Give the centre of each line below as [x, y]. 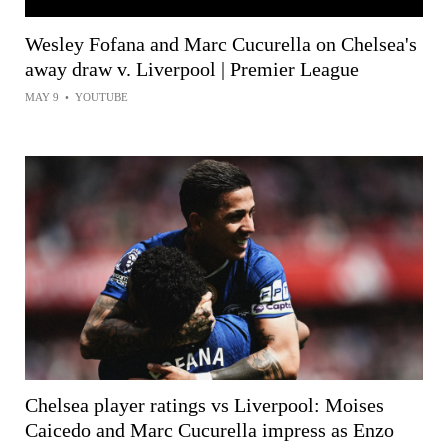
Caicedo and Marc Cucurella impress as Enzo [209, 429]
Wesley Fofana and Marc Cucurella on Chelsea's [221, 43]
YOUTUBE [101, 96]
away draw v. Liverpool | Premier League [192, 68]
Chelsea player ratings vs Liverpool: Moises [204, 404]
